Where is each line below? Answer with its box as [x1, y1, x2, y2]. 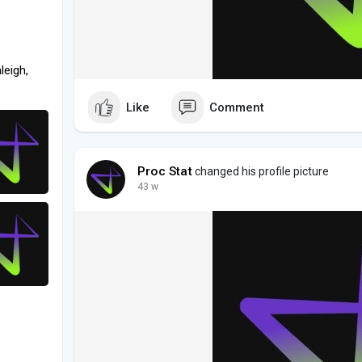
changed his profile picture [192, 165, 329, 179]
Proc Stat [137, 164, 192, 179]
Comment [209, 99, 264, 115]
